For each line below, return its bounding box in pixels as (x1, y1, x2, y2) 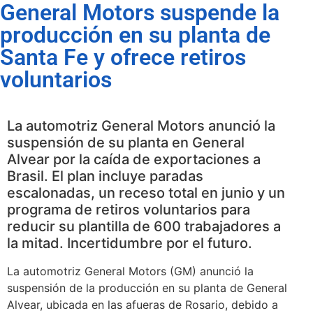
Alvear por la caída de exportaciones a (7, 150, 261, 168)
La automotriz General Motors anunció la (7, 117, 275, 134)
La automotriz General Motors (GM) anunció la (7, 263, 254, 278)
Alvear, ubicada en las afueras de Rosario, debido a (7, 297, 278, 312)
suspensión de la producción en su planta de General (7, 280, 287, 295)
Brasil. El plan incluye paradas (7, 167, 203, 184)
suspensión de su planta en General (7, 133, 245, 151)
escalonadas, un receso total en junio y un (7, 184, 285, 201)
